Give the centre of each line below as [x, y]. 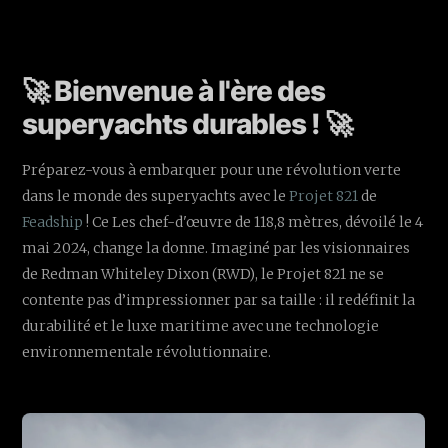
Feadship [53, 222]
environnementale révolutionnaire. [147, 352]
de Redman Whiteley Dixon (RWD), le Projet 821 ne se [203, 274]
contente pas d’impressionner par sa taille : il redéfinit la [219, 300]
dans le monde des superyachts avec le [156, 196]
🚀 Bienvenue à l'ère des [174, 91]
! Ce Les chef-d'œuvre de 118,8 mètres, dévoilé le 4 [253, 222]
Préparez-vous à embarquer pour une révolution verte [212, 170]
